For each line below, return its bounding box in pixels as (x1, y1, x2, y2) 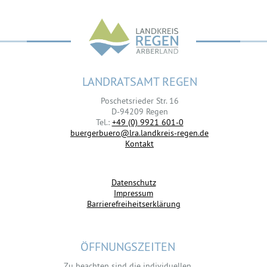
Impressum (114, 187, 153, 198)
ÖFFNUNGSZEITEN (80, 238, 175, 254)
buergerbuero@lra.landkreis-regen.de (70, 127, 209, 138)
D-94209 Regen (111, 105, 168, 117)
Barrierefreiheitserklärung (86, 198, 181, 209)
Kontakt (125, 138, 154, 149)
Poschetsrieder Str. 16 (100, 95, 179, 106)
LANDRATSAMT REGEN (82, 73, 197, 89)
